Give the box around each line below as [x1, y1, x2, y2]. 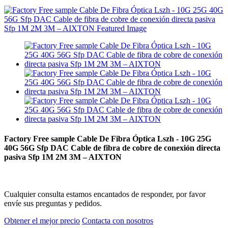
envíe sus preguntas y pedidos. [4, 199, 102, 208]
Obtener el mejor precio [4, 216, 80, 225]
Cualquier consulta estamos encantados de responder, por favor [4, 190, 206, 199]
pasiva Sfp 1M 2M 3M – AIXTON [4, 153, 122, 162]
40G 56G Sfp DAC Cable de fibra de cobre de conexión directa [4, 144, 220, 153]
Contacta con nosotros [82, 216, 153, 225]
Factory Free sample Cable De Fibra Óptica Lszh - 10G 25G [4, 134, 211, 144]
